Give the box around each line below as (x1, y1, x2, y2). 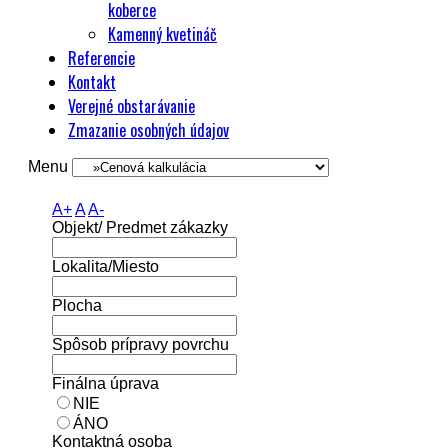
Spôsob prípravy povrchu (52, 336, 229, 353)
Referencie (68, 46, 135, 70)
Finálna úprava (52, 375, 159, 392)
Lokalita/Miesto (52, 258, 159, 275)
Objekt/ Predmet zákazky (52, 219, 228, 236)
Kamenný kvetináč (108, 22, 217, 46)
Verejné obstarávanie (68, 94, 195, 118)
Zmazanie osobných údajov (68, 118, 229, 142)
